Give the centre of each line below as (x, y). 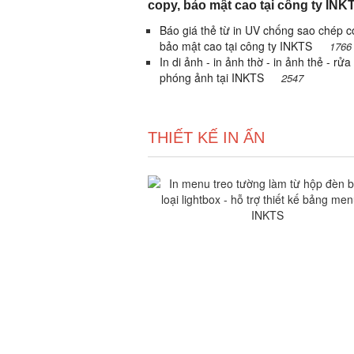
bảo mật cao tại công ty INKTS (237, 46)
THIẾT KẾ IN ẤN (206, 137)
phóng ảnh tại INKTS (213, 77)
